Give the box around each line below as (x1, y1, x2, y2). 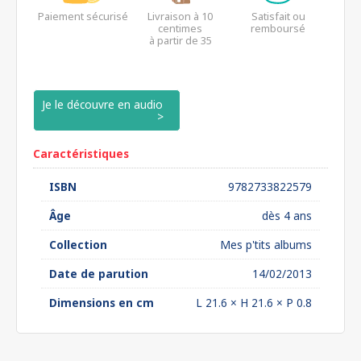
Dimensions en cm (49, 295, 154, 310)
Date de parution (49, 266, 148, 281)
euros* (163, 45, 198, 60)
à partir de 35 (148, 33, 212, 48)
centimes (158, 21, 203, 35)
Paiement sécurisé (37, 9, 128, 23)
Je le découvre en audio (42, 97, 163, 112)
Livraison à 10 (147, 9, 214, 23)
